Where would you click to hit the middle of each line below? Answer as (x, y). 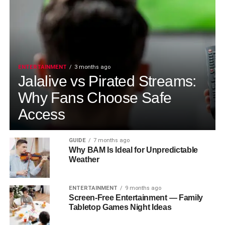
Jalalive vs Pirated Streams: (107, 81)
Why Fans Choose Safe (95, 97)
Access (41, 114)
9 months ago (143, 188)
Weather (84, 159)
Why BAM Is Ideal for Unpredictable (133, 150)
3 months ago (92, 67)
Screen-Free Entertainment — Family (136, 198)
